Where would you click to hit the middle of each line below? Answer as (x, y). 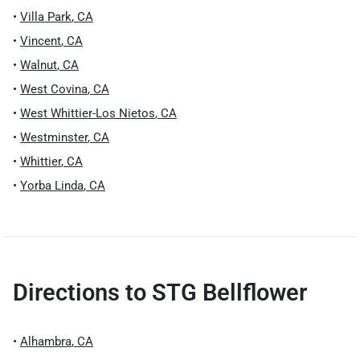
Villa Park (46, 17)
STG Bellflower (229, 292)
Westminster (54, 137)
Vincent (41, 41)
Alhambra (46, 342)
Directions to (82, 292)
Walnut (39, 65)
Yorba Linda (52, 186)
